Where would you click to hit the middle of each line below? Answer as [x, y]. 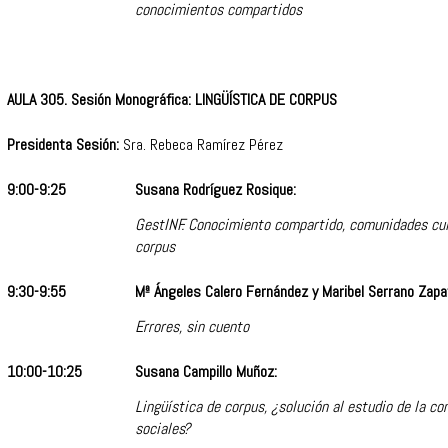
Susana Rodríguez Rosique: [215, 190]
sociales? [162, 428]
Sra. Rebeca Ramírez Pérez [201, 145]
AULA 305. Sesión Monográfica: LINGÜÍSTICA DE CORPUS [172, 100]
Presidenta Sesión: [63, 145]
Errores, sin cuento [192, 326]
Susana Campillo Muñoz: [206, 372]
